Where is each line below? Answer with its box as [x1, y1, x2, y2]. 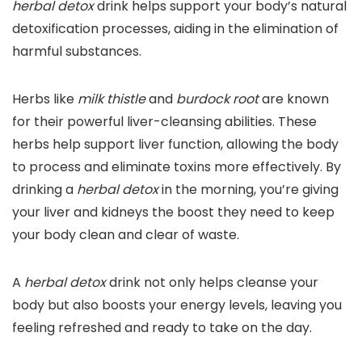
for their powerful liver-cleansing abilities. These [12, 112, 317, 132]
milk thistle [78, 90, 145, 109]
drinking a [12, 180, 77, 200]
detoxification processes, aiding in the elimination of [12, 19, 339, 39]
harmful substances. [12, 42, 141, 61]
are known [259, 90, 329, 109]
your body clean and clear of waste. [12, 225, 239, 245]
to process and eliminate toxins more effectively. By [12, 158, 341, 177]
